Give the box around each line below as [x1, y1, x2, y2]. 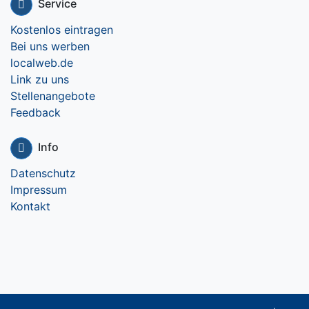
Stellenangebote [10, 89, 95, 103]
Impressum [10, 183, 67, 197]
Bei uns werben [10, 39, 90, 53]
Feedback [10, 106, 61, 119]
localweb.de [10, 56, 73, 70]
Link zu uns [10, 72, 69, 86]
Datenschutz [10, 166, 76, 180]
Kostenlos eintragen [10, 23, 113, 37]
